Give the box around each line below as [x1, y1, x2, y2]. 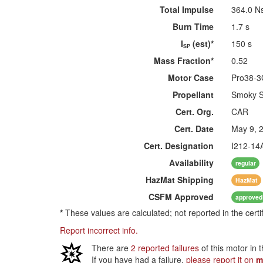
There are [92, 242, 131, 254]
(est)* [190, 38, 214, 49]
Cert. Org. [176, 106, 214, 117]
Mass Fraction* [154, 55, 214, 66]
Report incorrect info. [60, 224, 138, 236]
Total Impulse [160, 4, 214, 15]
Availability [169, 157, 214, 168]
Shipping [175, 174, 214, 186]
